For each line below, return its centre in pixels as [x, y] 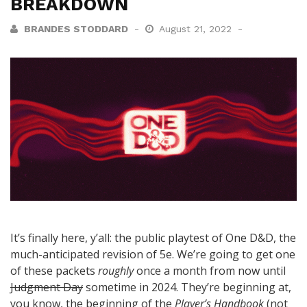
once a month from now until [211, 271]
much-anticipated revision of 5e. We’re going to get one [153, 255]
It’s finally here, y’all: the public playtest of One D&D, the [153, 238]
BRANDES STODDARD [76, 29]
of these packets [54, 271]
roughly [117, 271]
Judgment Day [47, 287]
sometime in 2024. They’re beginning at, [187, 287]
